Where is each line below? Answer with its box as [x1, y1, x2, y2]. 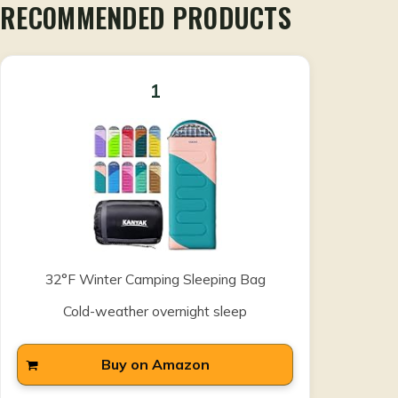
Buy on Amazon [100, 355, 210, 374]
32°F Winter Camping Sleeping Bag [44, 270, 266, 289]
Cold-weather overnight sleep [63, 302, 247, 321]
